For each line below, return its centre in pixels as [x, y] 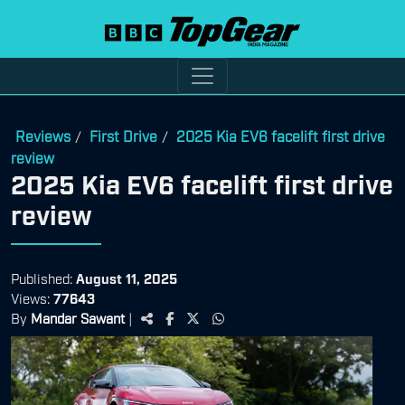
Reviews [43, 135]
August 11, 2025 [127, 277]
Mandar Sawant [78, 317]
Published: [43, 277]
